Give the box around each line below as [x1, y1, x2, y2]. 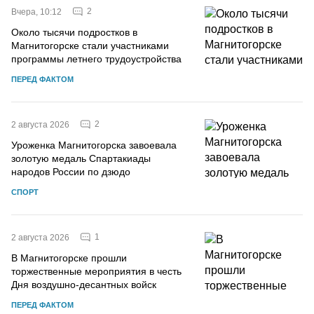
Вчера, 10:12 [11, 6, 62, 17]
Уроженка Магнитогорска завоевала [11, 139, 177, 151]
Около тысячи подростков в [11, 26, 137, 38]
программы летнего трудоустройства [11, 53, 182, 64]
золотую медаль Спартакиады [11, 152, 151, 164]
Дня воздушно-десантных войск [11, 278, 156, 290]
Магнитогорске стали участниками [11, 39, 169, 51]
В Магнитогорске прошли [11, 252, 127, 264]
